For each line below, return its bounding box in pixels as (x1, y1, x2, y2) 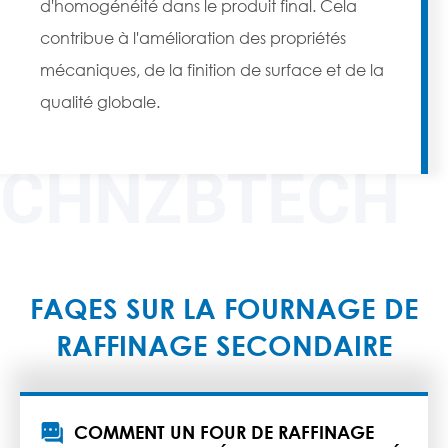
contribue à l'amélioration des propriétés (40, 27, 346, 49)
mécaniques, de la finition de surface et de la (40, 59, 384, 81)
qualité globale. (40, 91, 160, 113)
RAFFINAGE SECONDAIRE (55, 328, 393, 363)
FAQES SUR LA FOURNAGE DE (29, 291, 419, 326)
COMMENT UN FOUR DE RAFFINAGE (74, 421, 374, 444)
